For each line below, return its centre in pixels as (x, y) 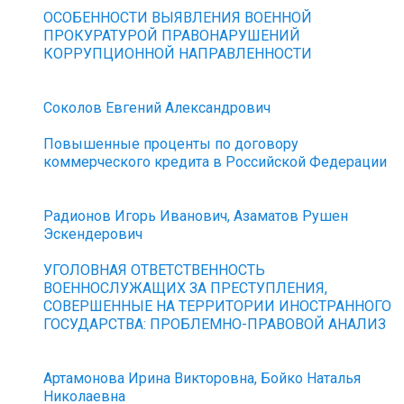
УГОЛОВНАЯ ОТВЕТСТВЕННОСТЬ (155, 270)
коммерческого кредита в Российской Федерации (216, 162)
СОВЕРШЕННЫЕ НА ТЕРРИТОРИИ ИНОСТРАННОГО (218, 306)
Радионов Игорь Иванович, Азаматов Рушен (196, 216)
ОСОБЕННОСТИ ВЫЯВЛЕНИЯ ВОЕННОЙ (178, 18)
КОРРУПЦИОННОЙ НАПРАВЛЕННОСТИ (178, 54)
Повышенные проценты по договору (171, 144)
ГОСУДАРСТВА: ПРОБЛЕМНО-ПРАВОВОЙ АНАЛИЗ (215, 324)
